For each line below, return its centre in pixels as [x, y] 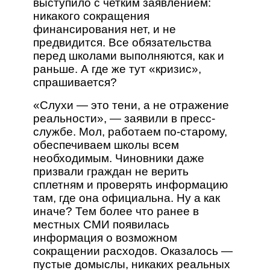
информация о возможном [105, 237]
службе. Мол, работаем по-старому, [130, 131]
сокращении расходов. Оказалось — [133, 251]
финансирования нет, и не [104, 29]
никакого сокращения [91, 16]
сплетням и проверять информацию [130, 184]
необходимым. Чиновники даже [118, 158]
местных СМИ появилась [101, 224]
